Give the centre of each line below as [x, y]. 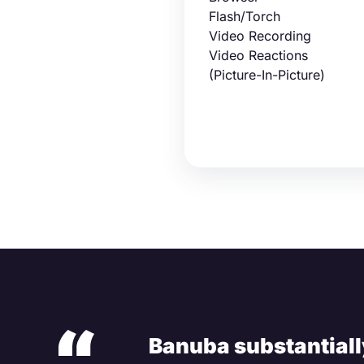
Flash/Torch [245, 16]
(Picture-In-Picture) [267, 75]
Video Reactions [258, 55]
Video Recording [260, 36]
